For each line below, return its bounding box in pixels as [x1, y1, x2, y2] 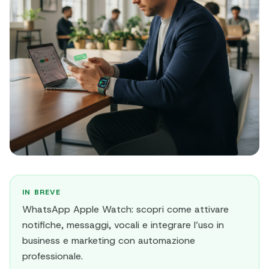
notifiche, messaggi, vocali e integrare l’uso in [22, 219, 224, 231]
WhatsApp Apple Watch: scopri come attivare [22, 203, 229, 216]
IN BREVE [22, 187, 61, 197]
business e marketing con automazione [22, 234, 195, 247]
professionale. [22, 250, 83, 262]
